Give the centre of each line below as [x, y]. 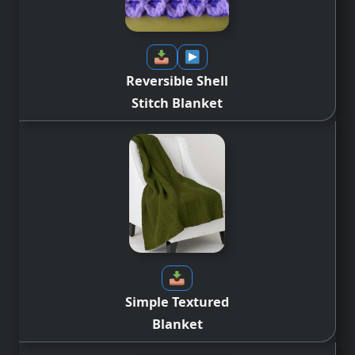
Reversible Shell [177, 80]
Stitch [152, 103]
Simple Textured [177, 302]
